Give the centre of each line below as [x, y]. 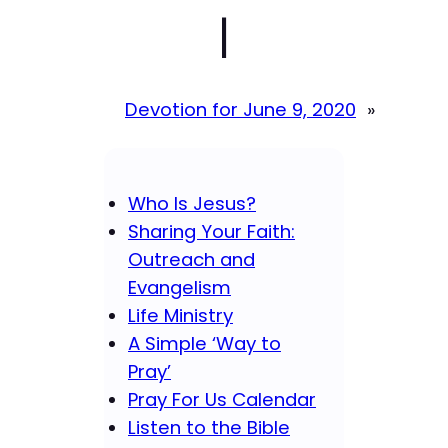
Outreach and [191, 260]
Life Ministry [180, 316]
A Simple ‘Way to [204, 344]
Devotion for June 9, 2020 [240, 109]
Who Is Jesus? [192, 204]
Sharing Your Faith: [211, 232]
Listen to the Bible [209, 428]
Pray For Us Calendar [222, 400]
